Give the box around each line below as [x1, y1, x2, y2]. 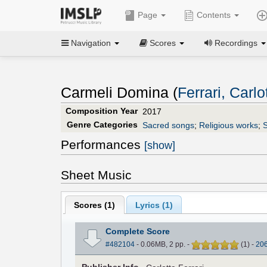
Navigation [69, 38, 113, 48]
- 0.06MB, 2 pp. [134, 240, 187, 249]
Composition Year [65, 105, 138, 116]
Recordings [212, 38, 260, 48]
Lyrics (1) [135, 200, 173, 210]
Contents [194, 10, 233, 20]
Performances [61, 137, 144, 151]
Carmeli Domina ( [61, 85, 178, 101]
